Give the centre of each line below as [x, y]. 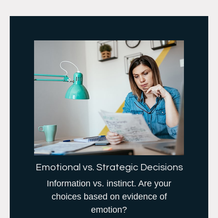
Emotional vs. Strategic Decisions [109, 168]
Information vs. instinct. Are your [109, 184]
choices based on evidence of [109, 197]
